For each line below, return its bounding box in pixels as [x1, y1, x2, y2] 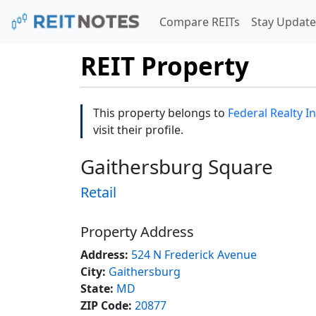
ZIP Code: [80, 297, 132, 313]
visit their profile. [93, 121, 183, 138]
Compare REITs [159, 13, 240, 30]
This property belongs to [93, 104, 228, 121]
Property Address [80, 221, 194, 241]
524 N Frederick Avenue [131, 246, 257, 262]
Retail [80, 182, 116, 202]
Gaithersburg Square [80, 152, 273, 180]
